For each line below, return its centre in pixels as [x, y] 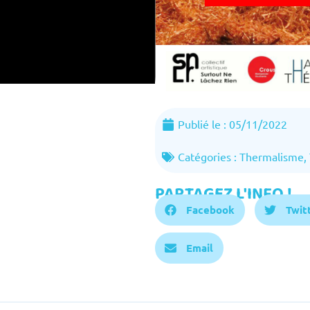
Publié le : [203, 124]
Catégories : [209, 157]
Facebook [210, 210]
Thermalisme [272, 157]
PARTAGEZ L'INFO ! [224, 194]
